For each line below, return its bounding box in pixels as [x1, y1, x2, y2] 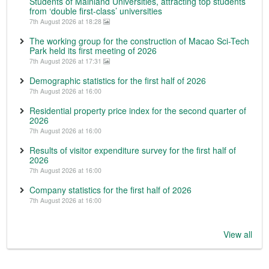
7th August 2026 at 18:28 [29, 16, 103, 26]
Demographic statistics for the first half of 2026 [29, 74, 206, 86]
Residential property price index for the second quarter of [29, 104, 246, 116]
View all [223, 228, 252, 240]
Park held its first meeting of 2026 [29, 44, 157, 56]
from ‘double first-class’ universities [29, 4, 162, 17]
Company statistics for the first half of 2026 [29, 183, 192, 196]
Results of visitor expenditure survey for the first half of [29, 144, 236, 156]
